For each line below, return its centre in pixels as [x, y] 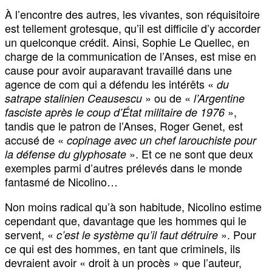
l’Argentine [218, 98]
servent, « [31, 235]
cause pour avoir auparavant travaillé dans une [118, 70]
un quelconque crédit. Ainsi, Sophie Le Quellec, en [127, 42]
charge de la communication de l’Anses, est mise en [131, 56]
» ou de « [168, 98]
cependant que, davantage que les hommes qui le [126, 221]
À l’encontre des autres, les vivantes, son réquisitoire [132, 14]
